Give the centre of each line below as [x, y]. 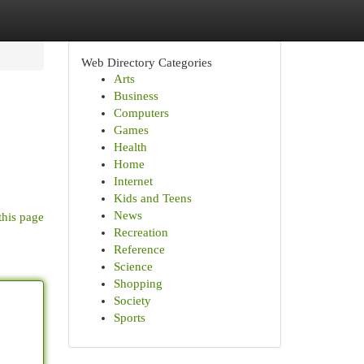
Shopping [138, 284]
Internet [133, 181]
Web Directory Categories [146, 62]
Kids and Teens [152, 198]
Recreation [141, 232]
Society [132, 301]
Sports [129, 318]
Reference [139, 249]
